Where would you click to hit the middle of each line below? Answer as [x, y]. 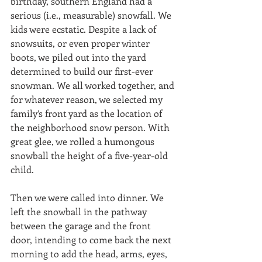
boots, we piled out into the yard [80, 57]
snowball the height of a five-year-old [90, 156]
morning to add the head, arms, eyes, [90, 254]
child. [23, 170]
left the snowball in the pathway [80, 212]
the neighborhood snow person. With [91, 127]
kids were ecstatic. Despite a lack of [85, 29]
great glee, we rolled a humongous [84, 142]
